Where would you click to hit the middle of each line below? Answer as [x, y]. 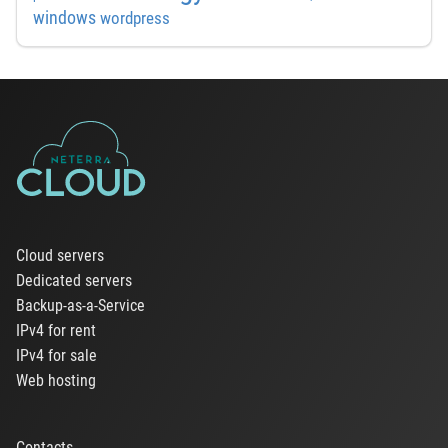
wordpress [135, 17]
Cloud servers [60, 255]
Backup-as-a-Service [80, 305]
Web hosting [56, 381]
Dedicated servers [74, 280]
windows [64, 17]
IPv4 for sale [56, 356]
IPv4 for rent [56, 330]
